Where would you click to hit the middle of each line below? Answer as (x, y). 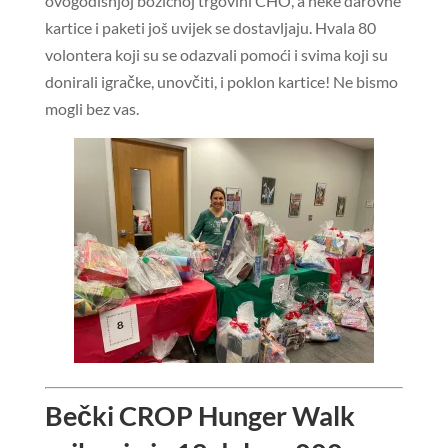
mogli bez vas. (91, 109)
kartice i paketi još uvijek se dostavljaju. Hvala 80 (210, 28)
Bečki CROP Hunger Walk (199, 416)
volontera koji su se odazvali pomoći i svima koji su (216, 55)
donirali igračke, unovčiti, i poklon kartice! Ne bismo (221, 82)
